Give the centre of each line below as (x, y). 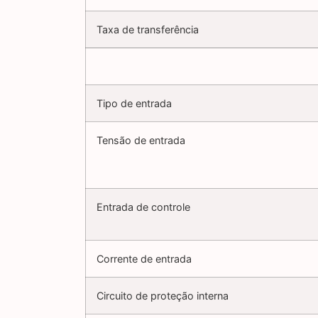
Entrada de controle (143, 207)
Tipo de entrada (134, 104)
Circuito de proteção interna (163, 296)
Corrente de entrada (144, 259)
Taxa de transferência (148, 30)
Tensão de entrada (141, 141)
